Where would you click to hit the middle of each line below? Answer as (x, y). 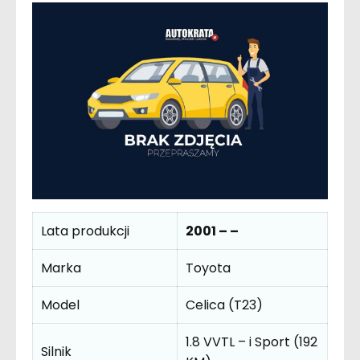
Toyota (208, 268)
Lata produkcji (85, 231)
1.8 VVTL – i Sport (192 (252, 342)
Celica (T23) (224, 305)
